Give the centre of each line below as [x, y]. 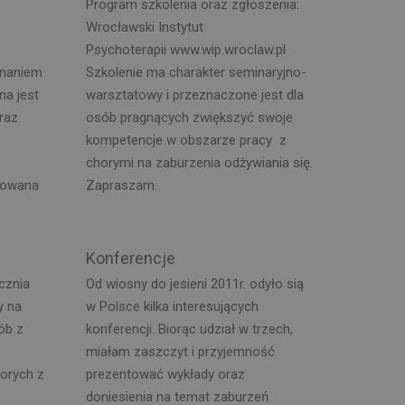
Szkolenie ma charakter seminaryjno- [196, 72]
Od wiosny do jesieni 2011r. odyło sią [194, 284]
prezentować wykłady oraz [165, 374]
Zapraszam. [121, 185]
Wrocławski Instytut [144, 27]
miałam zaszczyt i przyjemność [180, 352]
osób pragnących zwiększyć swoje [189, 117]
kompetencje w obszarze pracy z [186, 140]
